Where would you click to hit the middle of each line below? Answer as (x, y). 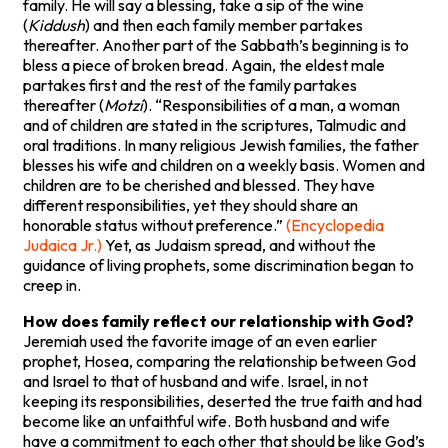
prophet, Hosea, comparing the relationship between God (219, 360)
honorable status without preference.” (154, 224)
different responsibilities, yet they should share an (190, 204)
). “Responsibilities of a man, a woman (271, 104)
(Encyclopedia (335, 224)
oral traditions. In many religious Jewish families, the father (221, 144)
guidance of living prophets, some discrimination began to (218, 264)
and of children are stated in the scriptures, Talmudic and (214, 124)
